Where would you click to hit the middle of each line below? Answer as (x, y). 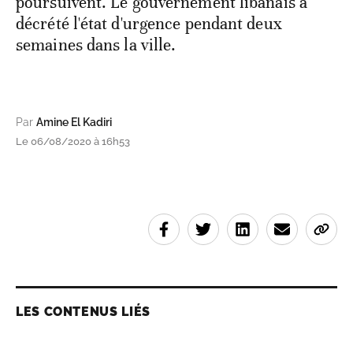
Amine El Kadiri (74, 123)
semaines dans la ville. (96, 45)
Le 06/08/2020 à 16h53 (73, 142)
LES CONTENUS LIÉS (83, 312)
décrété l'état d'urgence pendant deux (149, 24)
